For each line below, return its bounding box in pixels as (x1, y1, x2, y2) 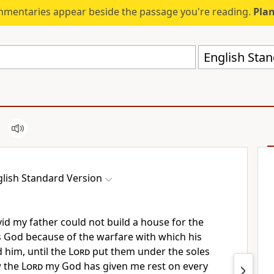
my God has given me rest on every (43, 259, 208, 273)
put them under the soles (90, 245, 210, 258)
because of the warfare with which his (26, 230, 202, 243)
